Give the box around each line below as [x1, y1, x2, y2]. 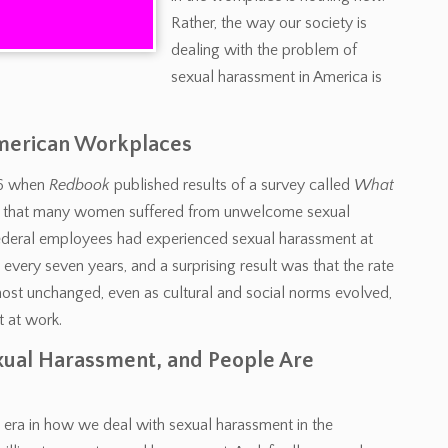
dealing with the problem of [171, 41, 357, 59]
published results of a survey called [110, 176, 354, 194]
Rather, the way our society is [171, 14, 367, 32]
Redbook [49, 176, 110, 194]
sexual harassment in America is [171, 68, 382, 86]
